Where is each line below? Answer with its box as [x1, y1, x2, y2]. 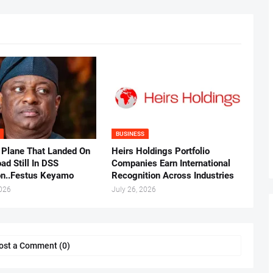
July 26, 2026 [111, 185, 156, 194]
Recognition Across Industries [111, 170, 234, 182]
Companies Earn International [111, 158, 230, 169]
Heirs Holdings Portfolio [111, 146, 210, 157]
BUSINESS [115, 130, 144, 138]
